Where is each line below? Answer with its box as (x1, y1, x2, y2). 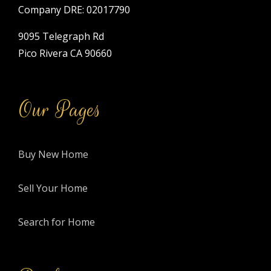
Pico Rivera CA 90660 (18, 46, 112, 60)
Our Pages (18, 95, 101, 125)
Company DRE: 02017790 (18, 2, 130, 16)
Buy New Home (18, 147, 88, 161)
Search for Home (18, 215, 95, 229)
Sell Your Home (18, 181, 88, 195)
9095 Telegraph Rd (18, 29, 104, 43)
